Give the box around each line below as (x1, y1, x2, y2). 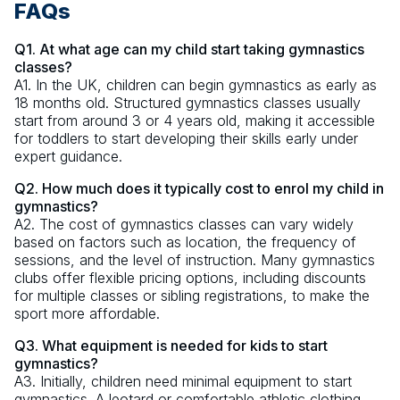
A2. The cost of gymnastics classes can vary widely (14, 215, 354, 234)
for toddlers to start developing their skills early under (14, 129, 358, 148)
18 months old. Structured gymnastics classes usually (14, 94, 361, 112)
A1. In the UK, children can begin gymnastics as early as (14, 76, 377, 95)
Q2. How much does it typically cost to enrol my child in (14, 179, 384, 198)
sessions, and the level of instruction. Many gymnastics (14, 251, 375, 270)
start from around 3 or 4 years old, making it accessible (14, 112, 375, 130)
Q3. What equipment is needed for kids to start (14, 337, 328, 355)
